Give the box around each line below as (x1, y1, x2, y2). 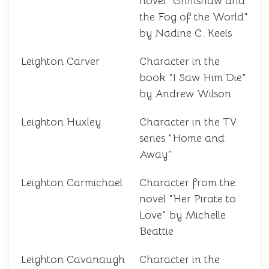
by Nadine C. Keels (139, 26, 232, 40)
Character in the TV (139, 115, 237, 129)
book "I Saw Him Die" (139, 71, 246, 85)
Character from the (139, 176, 235, 190)
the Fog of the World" (139, 10, 248, 24)
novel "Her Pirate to (139, 192, 236, 206)
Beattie (139, 225, 174, 238)
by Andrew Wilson (139, 87, 231, 101)
